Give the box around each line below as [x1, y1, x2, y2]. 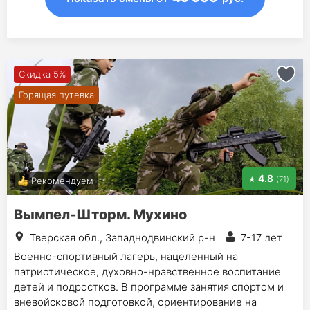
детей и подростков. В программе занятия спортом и [14, 280, 284, 293]
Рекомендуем [31, 174, 93, 186]
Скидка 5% [19, 68, 66, 80]
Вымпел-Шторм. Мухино [14, 206, 187, 223]
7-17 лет [241, 230, 282, 244]
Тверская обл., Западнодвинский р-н [30, 230, 215, 244]
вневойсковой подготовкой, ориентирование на [14, 295, 257, 309]
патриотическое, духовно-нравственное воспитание [14, 264, 281, 278]
